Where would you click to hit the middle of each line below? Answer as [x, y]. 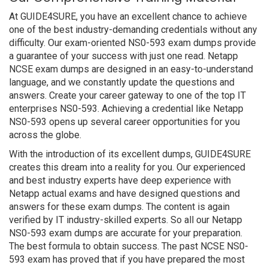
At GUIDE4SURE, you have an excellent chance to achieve [128, 16]
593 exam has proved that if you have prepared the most [127, 259]
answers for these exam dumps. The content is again [119, 207]
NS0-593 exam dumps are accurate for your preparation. [126, 233]
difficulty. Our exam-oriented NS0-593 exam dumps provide [133, 43]
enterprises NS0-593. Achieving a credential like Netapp [126, 109]
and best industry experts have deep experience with [120, 180]
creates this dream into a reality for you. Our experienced [127, 167]
